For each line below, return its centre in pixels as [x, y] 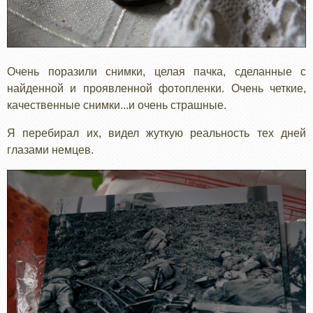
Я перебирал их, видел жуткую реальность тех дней [156, 133]
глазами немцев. [52, 150]
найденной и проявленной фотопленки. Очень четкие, [156, 88]
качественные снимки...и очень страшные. [117, 105]
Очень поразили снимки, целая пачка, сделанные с [156, 71]
